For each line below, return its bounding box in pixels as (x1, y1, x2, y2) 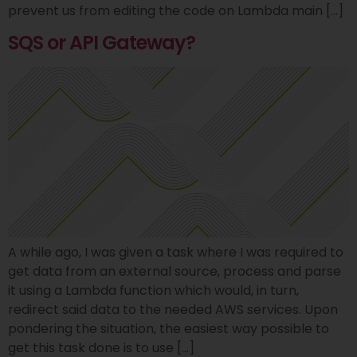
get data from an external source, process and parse (8, 262, 341, 281)
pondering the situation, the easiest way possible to (8, 320, 329, 339)
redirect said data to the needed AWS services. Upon (8, 300, 338, 320)
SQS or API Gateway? (8, 29, 195, 57)
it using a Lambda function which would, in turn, (8, 281, 299, 300)
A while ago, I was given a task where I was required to (8, 243, 343, 262)
